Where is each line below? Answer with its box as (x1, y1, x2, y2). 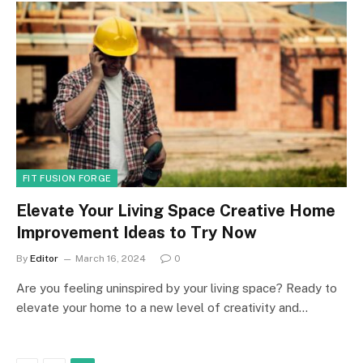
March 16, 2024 (75, 253, 146, 264)
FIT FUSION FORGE (23, 173, 112, 183)
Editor (30, 253, 58, 264)
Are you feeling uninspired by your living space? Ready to (16, 281, 337, 295)
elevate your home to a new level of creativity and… (16, 301, 308, 314)
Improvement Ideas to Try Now (16, 223, 257, 242)
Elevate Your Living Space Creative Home (16, 201, 335, 220)
